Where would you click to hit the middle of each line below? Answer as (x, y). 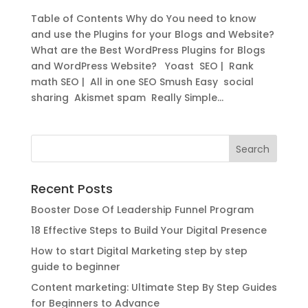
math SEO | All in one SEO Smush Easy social (142, 82)
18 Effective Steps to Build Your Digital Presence (148, 231)
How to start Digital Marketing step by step (139, 251)
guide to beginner (75, 267)
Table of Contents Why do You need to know (143, 19)
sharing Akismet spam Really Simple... (127, 98)
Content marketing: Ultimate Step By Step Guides (154, 288)
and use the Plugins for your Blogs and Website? (152, 35)
